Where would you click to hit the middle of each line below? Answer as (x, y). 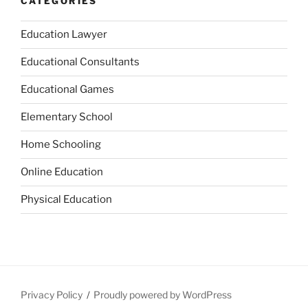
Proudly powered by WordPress (163, 294)
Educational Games (67, 90)
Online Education (62, 172)
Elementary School (67, 117)
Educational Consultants (80, 62)
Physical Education (66, 200)
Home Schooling (61, 145)
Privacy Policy (52, 294)
